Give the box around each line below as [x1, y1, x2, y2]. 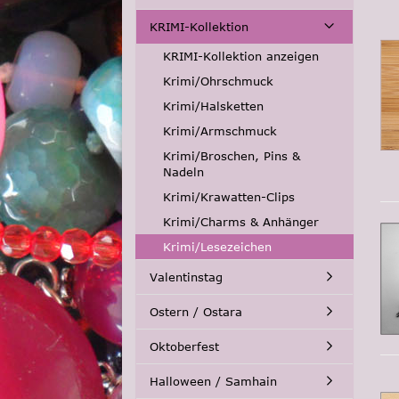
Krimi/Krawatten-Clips [163, 190, 295, 204]
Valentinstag [150, 270, 223, 284]
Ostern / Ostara [150, 305, 242, 319]
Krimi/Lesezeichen [163, 240, 272, 254]
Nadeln [163, 165, 204, 179]
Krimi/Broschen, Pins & [163, 149, 300, 163]
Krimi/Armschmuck [163, 124, 277, 138]
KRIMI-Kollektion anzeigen [163, 49, 319, 63]
